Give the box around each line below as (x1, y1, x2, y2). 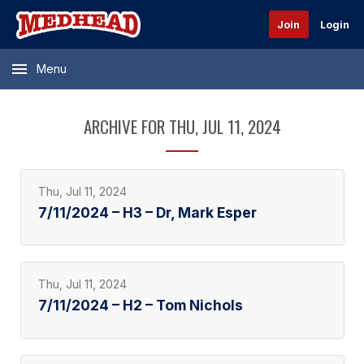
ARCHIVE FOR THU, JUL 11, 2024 (83, 114, 281, 139)
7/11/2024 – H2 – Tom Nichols (37, 296, 243, 314)
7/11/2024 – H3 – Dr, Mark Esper (37, 203, 257, 221)
